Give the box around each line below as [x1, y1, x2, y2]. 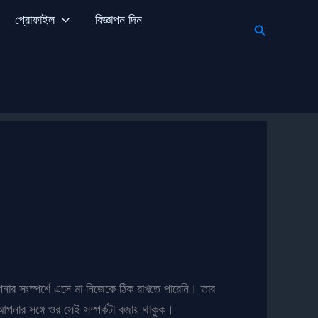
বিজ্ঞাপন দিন [94, 12, 142, 27]
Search [253, 21, 295, 36]
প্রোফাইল [14, 12, 55, 27]
